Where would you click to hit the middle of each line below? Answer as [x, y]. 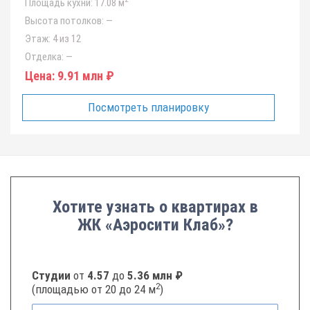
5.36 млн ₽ [155, 275]
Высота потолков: [64, 21]
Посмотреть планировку [149, 107]
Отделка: [44, 57]
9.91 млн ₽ [84, 76]
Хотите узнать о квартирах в [155, 207]
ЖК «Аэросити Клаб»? [155, 225]
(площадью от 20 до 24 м [94, 289]
